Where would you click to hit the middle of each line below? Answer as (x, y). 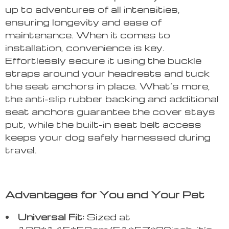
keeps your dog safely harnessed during (108, 137)
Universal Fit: (51, 217)
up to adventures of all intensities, (93, 9)
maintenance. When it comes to (88, 35)
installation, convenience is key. (85, 48)
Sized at (107, 217)
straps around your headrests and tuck (107, 73)
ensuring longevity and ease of (83, 22)
